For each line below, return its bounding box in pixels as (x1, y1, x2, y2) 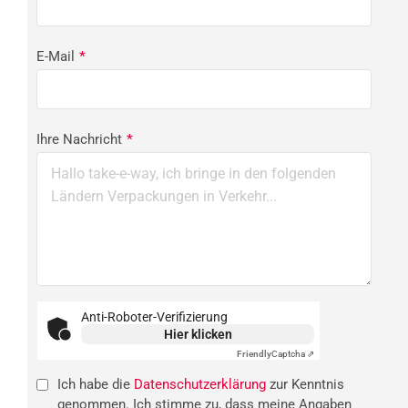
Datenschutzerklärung (134, 376, 266, 393)
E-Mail (36, 47, 75, 65)
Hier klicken (163, 327, 232, 342)
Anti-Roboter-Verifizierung (81, 310, 228, 325)
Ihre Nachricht (36, 131, 122, 148)
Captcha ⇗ (271, 349, 314, 360)
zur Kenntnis (266, 376, 344, 393)
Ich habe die (57, 376, 134, 393)
